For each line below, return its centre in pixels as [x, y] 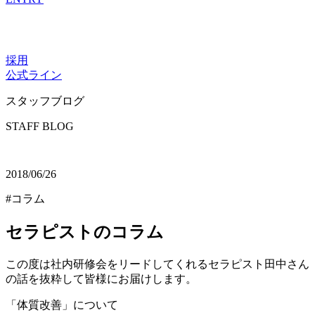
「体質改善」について [62, 304]
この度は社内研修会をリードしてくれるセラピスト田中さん [157, 264]
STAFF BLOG [40, 126]
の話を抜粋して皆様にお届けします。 [101, 278]
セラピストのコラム [85, 232]
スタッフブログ [45, 101]
